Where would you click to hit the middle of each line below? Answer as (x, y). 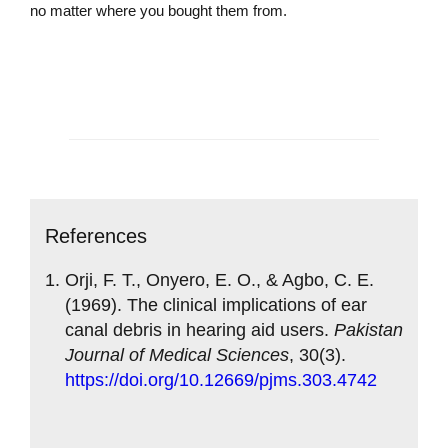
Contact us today (133, 62)
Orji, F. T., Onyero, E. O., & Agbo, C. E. (219, 279)
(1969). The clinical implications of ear (216, 304)
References (96, 235)
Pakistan (368, 329)
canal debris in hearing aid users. (199, 329)
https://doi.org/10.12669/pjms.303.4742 (221, 379)
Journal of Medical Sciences (177, 354)
